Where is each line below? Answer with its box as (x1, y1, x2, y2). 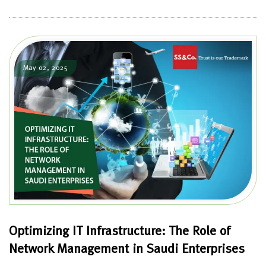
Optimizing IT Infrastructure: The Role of (9, 224, 230, 238)
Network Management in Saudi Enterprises (9, 242, 245, 256)
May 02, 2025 (23, 65, 68, 72)
